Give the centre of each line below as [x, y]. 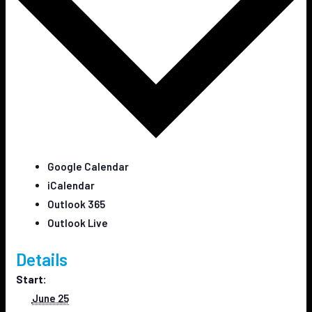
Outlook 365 [77, 204]
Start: [32, 280]
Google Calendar [88, 166]
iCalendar [71, 185]
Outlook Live [78, 223]
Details [42, 259]
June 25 [50, 298]
